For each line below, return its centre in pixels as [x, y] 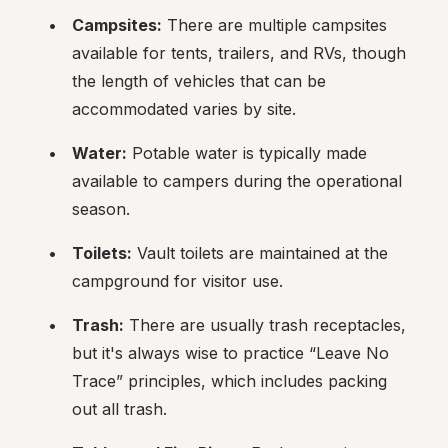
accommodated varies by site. [184, 109]
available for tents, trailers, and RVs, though [239, 53]
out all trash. [119, 409]
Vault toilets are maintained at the [260, 253]
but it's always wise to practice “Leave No [230, 353]
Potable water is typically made [247, 153]
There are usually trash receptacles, [265, 325]
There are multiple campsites [274, 25]
